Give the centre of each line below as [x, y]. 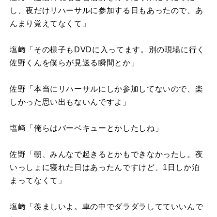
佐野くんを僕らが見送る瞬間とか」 [74, 62]
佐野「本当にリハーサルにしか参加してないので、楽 [107, 89]
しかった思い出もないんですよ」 [70, 102]
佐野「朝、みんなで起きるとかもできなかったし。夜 [107, 154]
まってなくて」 [38, 180]
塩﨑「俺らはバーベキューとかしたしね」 [86, 128]
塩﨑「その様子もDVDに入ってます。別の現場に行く [107, 49]
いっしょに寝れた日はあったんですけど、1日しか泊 [105, 167]
